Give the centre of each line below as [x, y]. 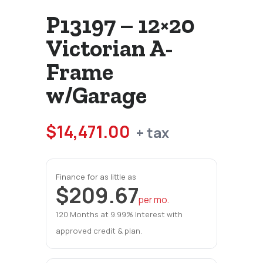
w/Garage [96, 95]
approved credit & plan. [99, 230]
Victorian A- [109, 48]
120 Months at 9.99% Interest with [119, 214]
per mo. [154, 200]
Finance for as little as [96, 176]
